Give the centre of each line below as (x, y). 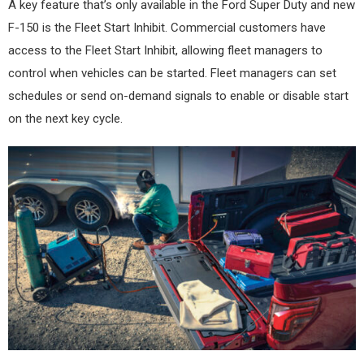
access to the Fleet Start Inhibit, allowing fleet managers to (165, 50)
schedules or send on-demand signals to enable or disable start (178, 95)
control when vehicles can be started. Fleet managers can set (172, 73)
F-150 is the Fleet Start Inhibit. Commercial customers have (167, 27)
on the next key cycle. (65, 118)
